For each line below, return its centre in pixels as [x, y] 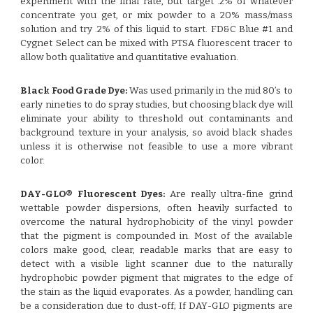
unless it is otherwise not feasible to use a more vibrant [156, 147]
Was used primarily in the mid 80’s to [211, 91]
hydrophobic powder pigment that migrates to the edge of [156, 278]
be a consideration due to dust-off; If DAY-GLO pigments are [156, 306]
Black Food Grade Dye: [74, 91]
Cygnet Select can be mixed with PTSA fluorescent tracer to [156, 43]
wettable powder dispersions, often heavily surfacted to [156, 208]
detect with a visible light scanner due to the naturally [156, 264]
